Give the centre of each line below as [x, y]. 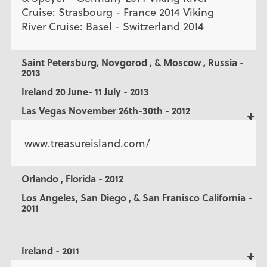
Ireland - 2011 [50, 251]
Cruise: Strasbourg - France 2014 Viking [117, 13]
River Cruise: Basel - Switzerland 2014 [112, 27]
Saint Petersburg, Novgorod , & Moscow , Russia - [132, 62]
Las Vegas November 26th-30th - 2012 [105, 110]
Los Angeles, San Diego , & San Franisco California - [136, 198]
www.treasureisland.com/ [86, 144]
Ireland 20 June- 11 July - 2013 [85, 91]
